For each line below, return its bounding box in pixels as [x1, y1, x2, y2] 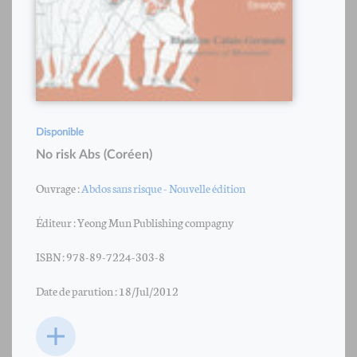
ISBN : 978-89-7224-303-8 [36, 247, 165, 265]
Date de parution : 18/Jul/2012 [36, 281, 178, 299]
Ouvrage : [36, 178, 81, 196]
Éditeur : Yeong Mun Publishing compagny [36, 213, 233, 230]
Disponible [36, 127, 84, 138]
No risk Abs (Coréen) [36, 147, 152, 161]
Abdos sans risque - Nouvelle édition [81, 178, 245, 196]
